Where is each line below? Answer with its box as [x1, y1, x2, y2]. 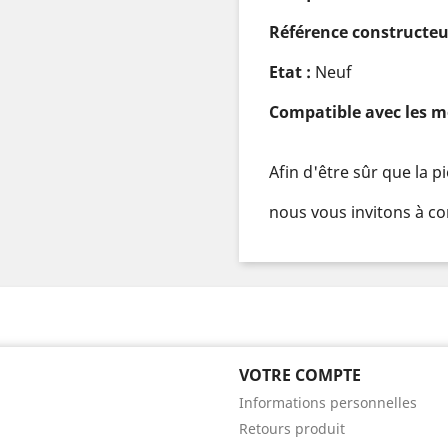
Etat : [269, 61, 315, 83]
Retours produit [239, 419, 345, 438]
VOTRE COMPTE [239, 364, 361, 386]
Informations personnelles [239, 393, 417, 412]
